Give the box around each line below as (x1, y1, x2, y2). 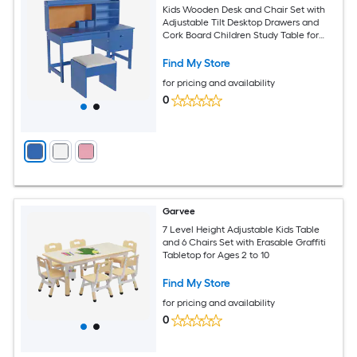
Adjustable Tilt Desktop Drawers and (163, 16, 320, 28)
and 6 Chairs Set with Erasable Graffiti (163, 236, 327, 248)
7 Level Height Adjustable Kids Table (163, 223, 320, 235)
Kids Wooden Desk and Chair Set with (163, 3, 326, 15)
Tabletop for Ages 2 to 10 (163, 249, 270, 261)
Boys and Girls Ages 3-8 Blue (163, 41, 284, 53)
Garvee (163, 206, 196, 217)
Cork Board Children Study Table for (163, 29, 320, 41)
